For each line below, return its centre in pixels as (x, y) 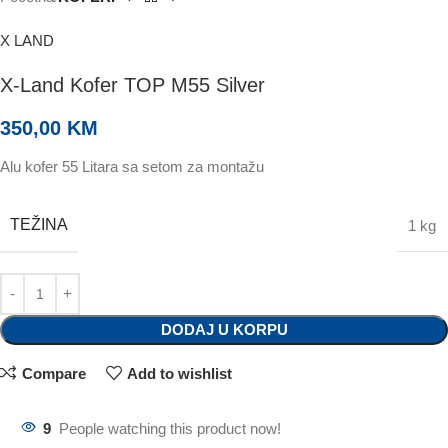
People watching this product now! (170, 428)
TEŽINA (39, 224)
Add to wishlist (179, 373)
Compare (53, 373)
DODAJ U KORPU (224, 329)
